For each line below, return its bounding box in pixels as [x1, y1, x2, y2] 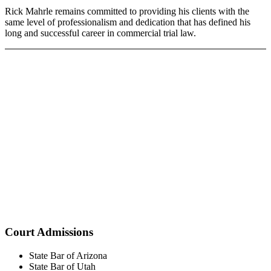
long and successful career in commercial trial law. [5, 28, 196, 39]
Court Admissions [5, 226, 93, 239]
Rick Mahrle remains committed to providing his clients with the [5, 6, 249, 17]
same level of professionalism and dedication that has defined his [5, 17, 250, 28]
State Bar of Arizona [29, 250, 107, 261]
